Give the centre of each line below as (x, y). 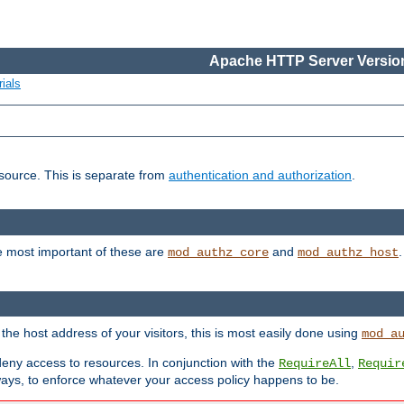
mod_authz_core (218, 252)
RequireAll (315, 364)
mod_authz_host (348, 252)
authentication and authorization (260, 175)
